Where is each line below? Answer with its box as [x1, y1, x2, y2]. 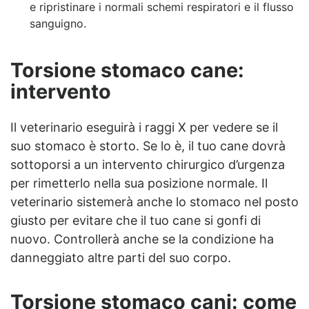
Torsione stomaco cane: [10, 58, 244, 83]
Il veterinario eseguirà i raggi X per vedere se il [10, 120, 278, 135]
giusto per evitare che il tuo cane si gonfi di [10, 213, 261, 228]
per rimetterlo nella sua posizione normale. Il [10, 176, 268, 191]
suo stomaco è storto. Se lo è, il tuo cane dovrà [10, 139, 286, 154]
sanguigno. [30, 17, 86, 31]
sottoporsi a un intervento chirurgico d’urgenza [10, 157, 285, 172]
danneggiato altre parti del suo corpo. [10, 250, 231, 266]
